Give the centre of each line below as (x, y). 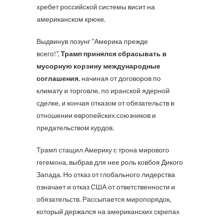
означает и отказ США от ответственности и (106, 187)
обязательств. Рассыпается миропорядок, (104, 199)
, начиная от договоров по (120, 78)
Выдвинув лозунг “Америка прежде (92, 41)
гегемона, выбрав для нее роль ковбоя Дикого (110, 162)
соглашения (57, 78)
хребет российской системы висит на (96, 7)
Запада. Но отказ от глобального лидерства (106, 174)
